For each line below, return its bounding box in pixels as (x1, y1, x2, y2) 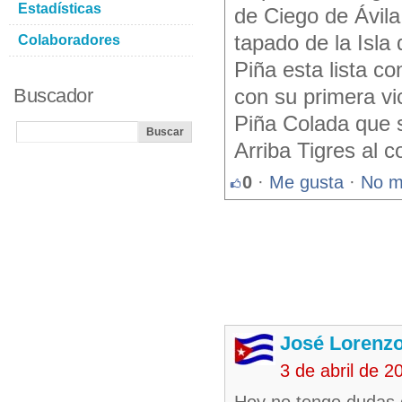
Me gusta (269, 172, 344, 192)
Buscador (13, 84, 92, 107)
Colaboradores (18, 32, 120, 48)
